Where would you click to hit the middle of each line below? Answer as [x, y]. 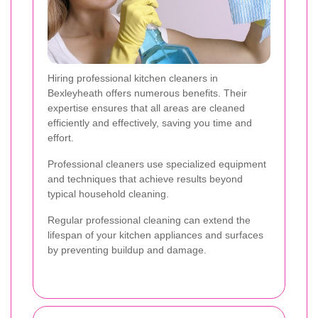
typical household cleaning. [108, 193]
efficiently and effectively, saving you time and [150, 122]
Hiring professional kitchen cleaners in [133, 78]
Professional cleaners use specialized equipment [157, 164]
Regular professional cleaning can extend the [149, 220]
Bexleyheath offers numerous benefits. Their [147, 93]
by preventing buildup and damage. [127, 250]
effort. [61, 137]
